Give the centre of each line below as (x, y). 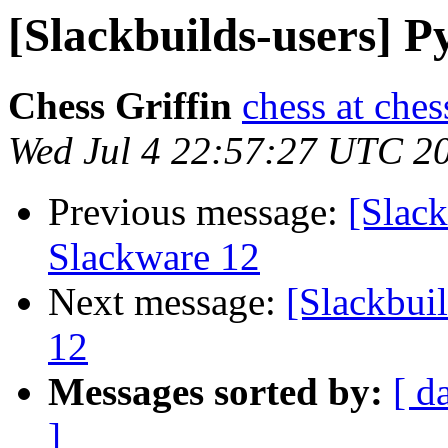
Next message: (167, 302)
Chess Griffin (120, 106)
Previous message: (198, 212)
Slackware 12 (154, 257)
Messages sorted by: (215, 392)
